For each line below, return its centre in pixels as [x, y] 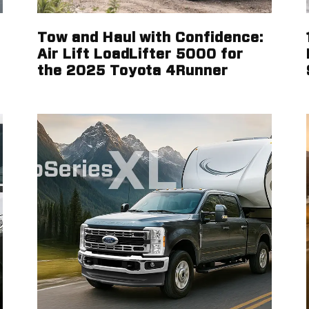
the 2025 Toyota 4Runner [133, 71]
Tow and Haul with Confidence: [150, 38]
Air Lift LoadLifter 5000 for [140, 54]
